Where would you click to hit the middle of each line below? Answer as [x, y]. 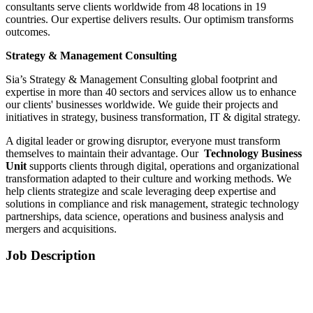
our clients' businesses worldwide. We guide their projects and [142, 104]
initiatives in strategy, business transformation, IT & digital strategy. [153, 117]
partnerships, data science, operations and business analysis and [145, 216]
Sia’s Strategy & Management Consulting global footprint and [141, 79]
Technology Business [252, 153]
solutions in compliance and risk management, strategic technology [152, 203]
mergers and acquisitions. [63, 228]
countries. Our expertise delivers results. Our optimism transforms [150, 19]
